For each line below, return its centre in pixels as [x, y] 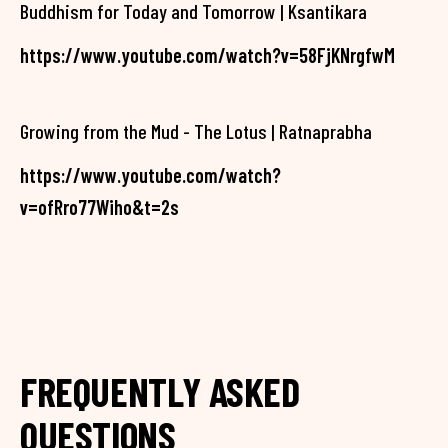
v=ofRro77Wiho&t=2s [99, 207]
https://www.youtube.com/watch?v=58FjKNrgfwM [207, 55]
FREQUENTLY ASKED [160, 391]
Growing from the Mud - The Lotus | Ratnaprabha [196, 131]
